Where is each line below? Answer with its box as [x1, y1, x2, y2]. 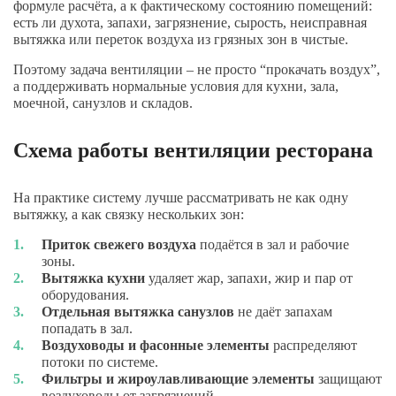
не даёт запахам [234, 304, 332, 319]
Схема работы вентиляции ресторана [13, 139, 373, 162]
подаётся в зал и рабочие [196, 237, 349, 252]
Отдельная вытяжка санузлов [42, 304, 234, 319]
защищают [315, 371, 382, 386]
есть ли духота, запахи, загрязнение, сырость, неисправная [13, 15, 367, 30]
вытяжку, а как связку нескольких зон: [13, 207, 244, 222]
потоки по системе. [42, 354, 158, 369]
